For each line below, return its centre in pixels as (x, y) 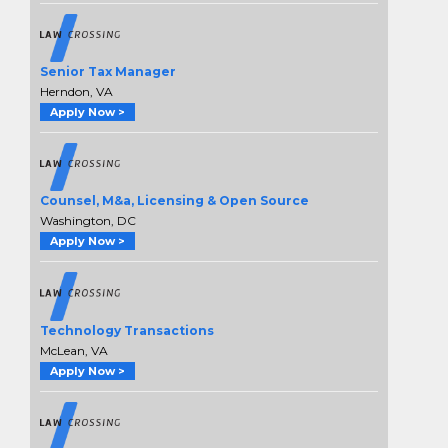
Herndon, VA (76, 92)
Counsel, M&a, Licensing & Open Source (174, 201)
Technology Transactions (127, 330)
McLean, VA (74, 350)
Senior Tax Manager (108, 72)
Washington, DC (88, 221)
